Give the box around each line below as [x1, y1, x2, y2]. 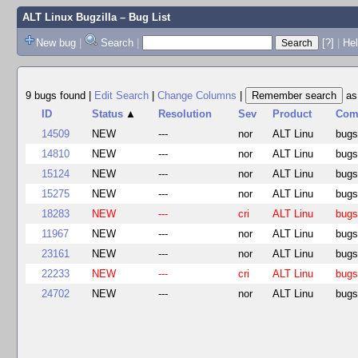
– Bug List [116, 11, 170, 23]
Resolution [158, 108, 213, 120]
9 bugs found [26, 89, 89, 101]
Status [92, 108, 124, 120]
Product [272, 108, 312, 120]
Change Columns [157, 89, 237, 101]
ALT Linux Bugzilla [22, 11, 117, 23]
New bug [35, 36, 76, 49]
